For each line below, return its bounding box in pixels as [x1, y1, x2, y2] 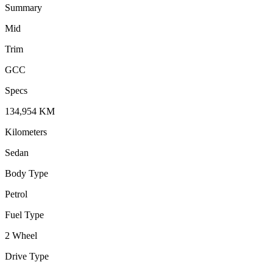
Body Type [5, 168, 48, 179]
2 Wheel [5, 230, 37, 241]
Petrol [5, 188, 27, 199]
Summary [5, 2, 42, 13]
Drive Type [5, 250, 49, 261]
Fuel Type [5, 209, 44, 220]
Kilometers [5, 126, 47, 137]
